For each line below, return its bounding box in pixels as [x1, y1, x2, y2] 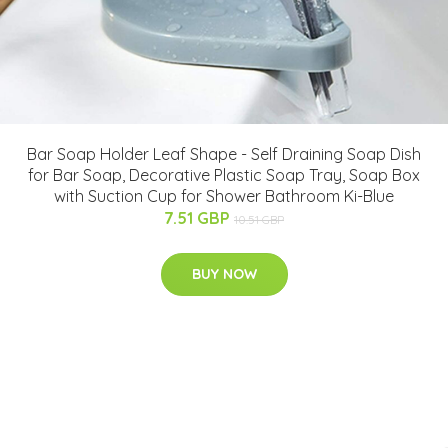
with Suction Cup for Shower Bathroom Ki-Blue [54, 185, 394, 206]
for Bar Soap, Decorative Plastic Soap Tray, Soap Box [28, 164, 420, 185]
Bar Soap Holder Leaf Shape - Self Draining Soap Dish [27, 143, 421, 164]
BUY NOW [191, 264, 257, 283]
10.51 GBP [234, 211, 284, 227]
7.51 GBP [164, 207, 234, 228]
